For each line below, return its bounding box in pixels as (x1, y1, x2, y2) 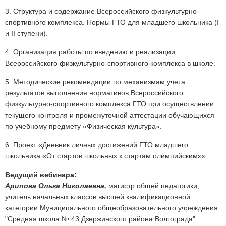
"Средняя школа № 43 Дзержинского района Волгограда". (5, 215, 197, 223)
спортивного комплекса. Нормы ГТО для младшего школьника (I (5, 18, 219, 27)
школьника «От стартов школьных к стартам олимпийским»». (5, 152, 208, 160)
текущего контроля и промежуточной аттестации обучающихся (5, 111, 214, 120)
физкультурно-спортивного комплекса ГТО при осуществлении (5, 100, 214, 108)
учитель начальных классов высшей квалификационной (5, 193, 190, 201)
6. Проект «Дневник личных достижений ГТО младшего (5, 141, 188, 149)
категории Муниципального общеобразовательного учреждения (5, 204, 218, 212)
